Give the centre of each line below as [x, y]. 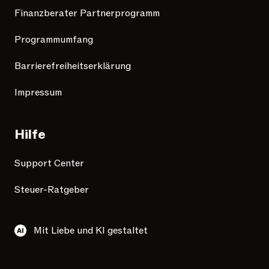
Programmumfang [54, 40]
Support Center [49, 164]
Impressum [38, 93]
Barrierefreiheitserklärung [73, 66]
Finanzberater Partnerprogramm [87, 14]
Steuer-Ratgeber [52, 190]
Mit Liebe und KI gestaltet [91, 231]
